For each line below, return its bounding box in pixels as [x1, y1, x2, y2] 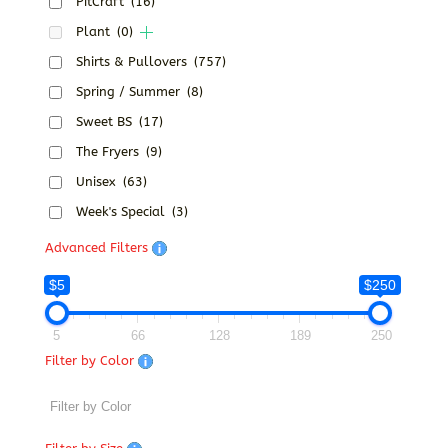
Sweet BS [75, 114, 136, 130]
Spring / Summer [75, 84, 184, 100]
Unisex [75, 174, 120, 190]
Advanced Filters [44, 240, 152, 256]
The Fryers [75, 144, 143, 160]
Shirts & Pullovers [75, 54, 191, 70]
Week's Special [75, 204, 169, 220]
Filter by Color [44, 353, 138, 369]
